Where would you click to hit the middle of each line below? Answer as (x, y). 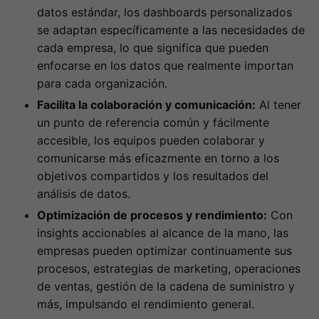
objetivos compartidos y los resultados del (153, 176)
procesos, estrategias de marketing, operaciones (169, 268)
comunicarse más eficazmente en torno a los (158, 158)
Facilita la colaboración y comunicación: (146, 104)
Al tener (278, 104)
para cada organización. (102, 83)
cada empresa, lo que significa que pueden (153, 47)
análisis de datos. (84, 193)
